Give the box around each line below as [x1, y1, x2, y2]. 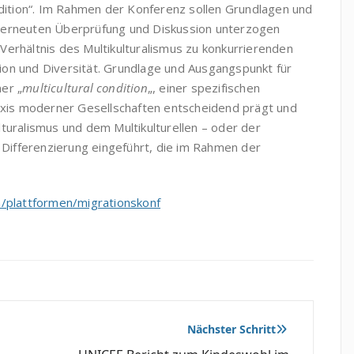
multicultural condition [22, 80, 148, 96]
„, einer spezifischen [147, 80, 261, 96]
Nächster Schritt [187, 322, 276, 337]
